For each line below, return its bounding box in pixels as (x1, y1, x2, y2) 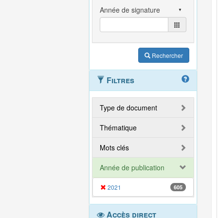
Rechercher (152, 51, 183, 59)
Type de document (100, 103, 157, 112)
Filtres (105, 74, 134, 86)
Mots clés (100, 143, 129, 152)
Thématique (100, 123, 137, 132)
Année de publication (100, 163, 164, 172)
